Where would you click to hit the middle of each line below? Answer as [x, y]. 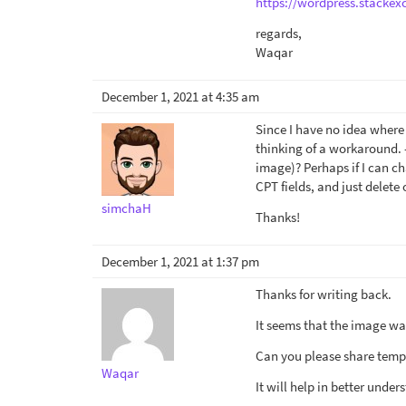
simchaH [126, 208]
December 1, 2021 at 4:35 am [180, 97]
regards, [279, 33]
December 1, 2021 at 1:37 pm [180, 261]
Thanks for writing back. [324, 294]
